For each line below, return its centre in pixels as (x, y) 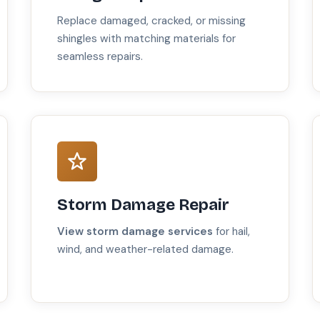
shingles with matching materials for (146, 39)
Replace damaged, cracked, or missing (151, 21)
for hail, (231, 232)
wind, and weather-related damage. (145, 250)
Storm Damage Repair (143, 205)
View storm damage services (135, 232)
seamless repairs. (100, 57)
